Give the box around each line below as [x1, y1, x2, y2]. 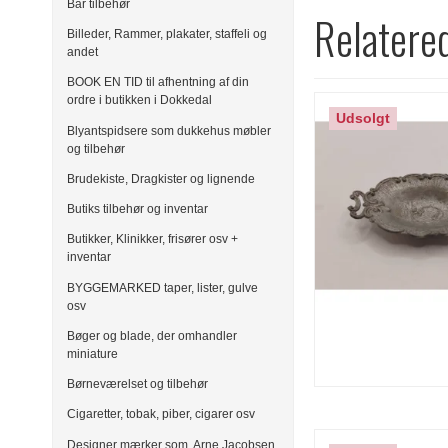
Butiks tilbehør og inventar [67, 202, 208, 217]
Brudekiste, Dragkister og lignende [67, 171, 255, 186]
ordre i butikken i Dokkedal [67, 93, 212, 108]
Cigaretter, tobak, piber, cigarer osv [67, 407, 255, 422]
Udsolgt [336, 110, 391, 127]
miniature [67, 346, 118, 361]
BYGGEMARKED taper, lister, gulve [67, 280, 258, 295]
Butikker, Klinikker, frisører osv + [67, 232, 238, 247]
